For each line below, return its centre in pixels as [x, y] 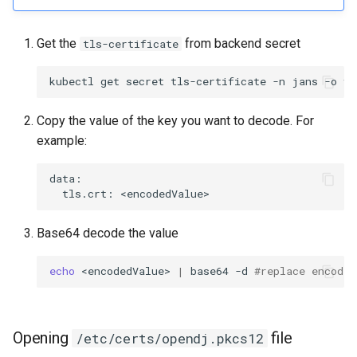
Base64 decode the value [108, 233]
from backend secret [241, 43]
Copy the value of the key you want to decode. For [175, 120]
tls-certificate [131, 43]
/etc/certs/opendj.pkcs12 [170, 338]
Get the [58, 43]
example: [62, 140]
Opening [43, 337]
